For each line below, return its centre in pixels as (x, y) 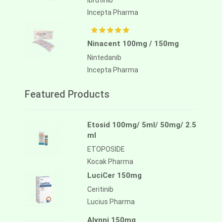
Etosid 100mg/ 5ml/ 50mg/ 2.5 (142, 125)
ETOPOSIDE (106, 149)
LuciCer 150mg (114, 176)
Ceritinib (100, 190)
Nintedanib (104, 58)
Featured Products (67, 94)
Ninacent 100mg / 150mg (133, 44)
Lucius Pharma (111, 202)
